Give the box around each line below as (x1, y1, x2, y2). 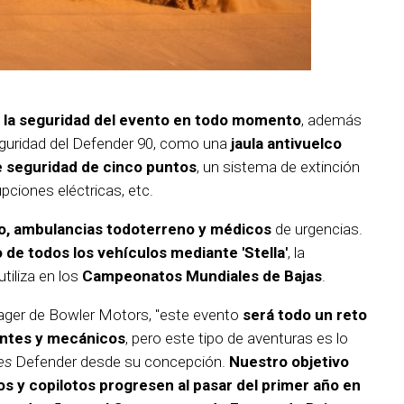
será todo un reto (243, 306, 367, 325)
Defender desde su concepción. (12, 353, 229, 372)
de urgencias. (271, 220, 363, 239)
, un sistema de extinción (197, 158, 360, 177)
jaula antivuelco (231, 134, 342, 153)
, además (301, 111, 362, 130)
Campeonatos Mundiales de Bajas (82, 267, 322, 286)
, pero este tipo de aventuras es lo (125, 329, 348, 348)
